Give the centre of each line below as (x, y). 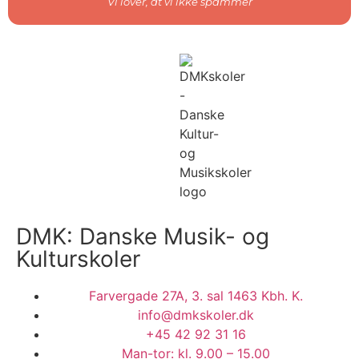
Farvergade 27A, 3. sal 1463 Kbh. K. (196, 296)
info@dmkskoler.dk (196, 315)
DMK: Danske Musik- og (143, 237)
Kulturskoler (78, 259)
